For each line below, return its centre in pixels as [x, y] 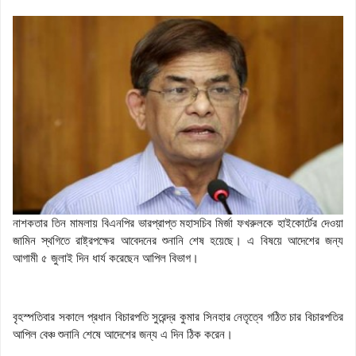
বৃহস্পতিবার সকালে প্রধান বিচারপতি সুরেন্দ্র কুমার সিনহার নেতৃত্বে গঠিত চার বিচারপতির [178, 317]
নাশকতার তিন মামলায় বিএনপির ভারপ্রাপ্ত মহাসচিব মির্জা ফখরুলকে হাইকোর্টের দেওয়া [178, 223]
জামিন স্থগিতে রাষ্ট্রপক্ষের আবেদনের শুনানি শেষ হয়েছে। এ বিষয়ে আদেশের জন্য [178, 240]
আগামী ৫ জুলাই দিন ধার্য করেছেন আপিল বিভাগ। [106, 258]
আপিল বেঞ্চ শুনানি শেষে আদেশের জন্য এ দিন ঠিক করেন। [123, 334]
